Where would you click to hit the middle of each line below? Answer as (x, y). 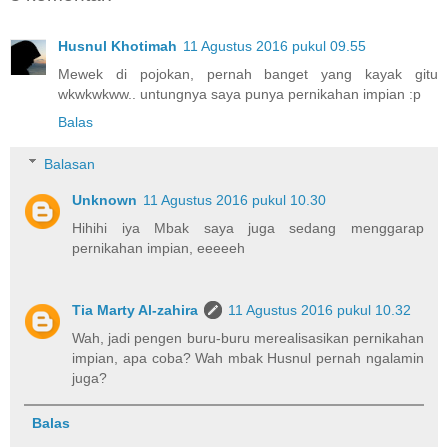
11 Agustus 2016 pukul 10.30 (235, 199)
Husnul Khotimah (117, 46)
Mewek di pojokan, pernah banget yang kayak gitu (248, 74)
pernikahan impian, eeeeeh (159, 247)
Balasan (70, 163)
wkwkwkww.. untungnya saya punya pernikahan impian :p (239, 94)
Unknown (105, 199)
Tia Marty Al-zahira (135, 309)
